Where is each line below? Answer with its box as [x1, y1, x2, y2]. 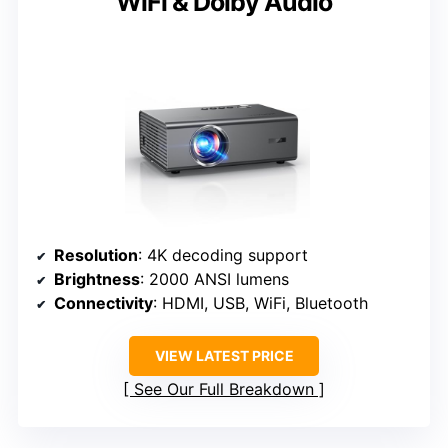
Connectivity [54, 292, 153, 313]
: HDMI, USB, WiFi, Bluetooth [153, 292, 368, 313]
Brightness [54, 268, 140, 289]
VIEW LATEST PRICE [154, 346, 294, 364]
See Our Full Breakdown [134, 378, 314, 399]
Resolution [54, 244, 138, 265]
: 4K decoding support [138, 244, 308, 265]
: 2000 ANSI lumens [140, 268, 289, 289]
